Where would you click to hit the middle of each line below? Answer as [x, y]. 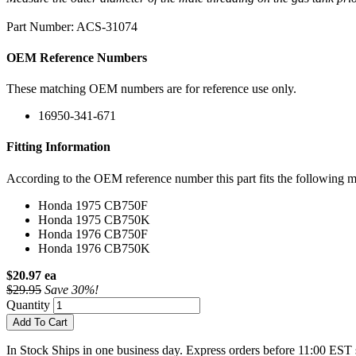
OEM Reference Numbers [77, 57]
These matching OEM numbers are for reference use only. [151, 89]
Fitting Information [58, 147]
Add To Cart [40, 322]
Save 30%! [72, 289]
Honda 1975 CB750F [93, 205]
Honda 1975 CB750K [94, 219]
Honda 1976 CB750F [93, 234]
